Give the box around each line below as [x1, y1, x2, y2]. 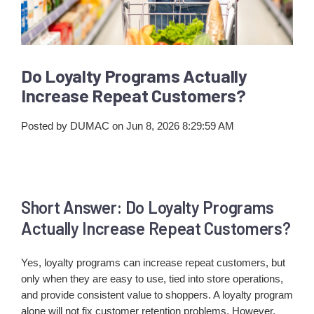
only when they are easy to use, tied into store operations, [21, 273, 283, 285]
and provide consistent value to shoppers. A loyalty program [21, 289, 293, 301]
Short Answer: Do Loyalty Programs [21, 196, 275, 217]
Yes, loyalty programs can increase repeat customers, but [21, 257, 285, 269]
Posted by [21, 119, 67, 132]
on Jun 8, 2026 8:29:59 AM [109, 119, 234, 132]
